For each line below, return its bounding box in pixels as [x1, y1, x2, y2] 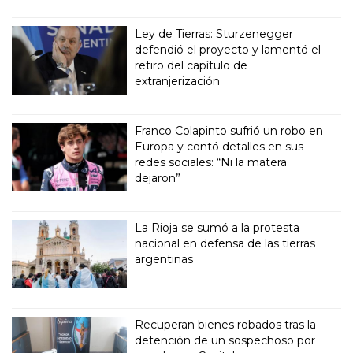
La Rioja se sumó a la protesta [135, 221, 300, 236]
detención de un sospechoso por [135, 333, 316, 348]
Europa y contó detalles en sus [135, 139, 304, 154]
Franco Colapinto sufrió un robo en [135, 124, 324, 139]
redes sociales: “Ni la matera [135, 155, 288, 170]
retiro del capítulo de [135, 58, 248, 73]
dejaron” [135, 171, 181, 186]
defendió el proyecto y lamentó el [135, 43, 321, 58]
